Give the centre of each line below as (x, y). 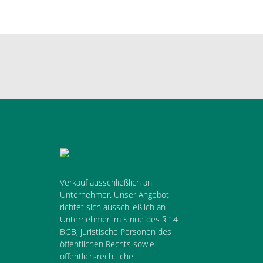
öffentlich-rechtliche (97, 256)
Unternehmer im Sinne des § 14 (119, 219)
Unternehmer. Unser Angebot (114, 194)
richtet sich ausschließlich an (113, 207)
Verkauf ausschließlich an (106, 182)
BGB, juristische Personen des (116, 231)
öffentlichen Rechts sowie (107, 244)
